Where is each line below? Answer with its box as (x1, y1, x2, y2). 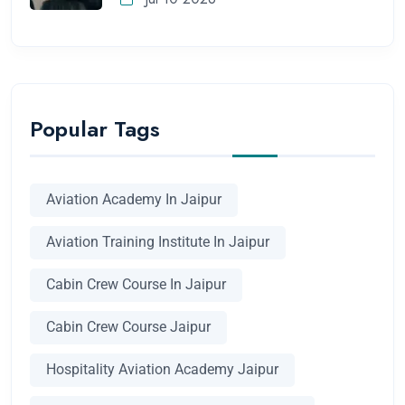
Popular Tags (30, 112, 160, 145)
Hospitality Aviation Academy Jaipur (46, 361, 278, 379)
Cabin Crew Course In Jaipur (46, 276, 226, 294)
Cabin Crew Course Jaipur (46, 318, 211, 336)
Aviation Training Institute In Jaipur (46, 233, 269, 251)
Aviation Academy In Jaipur (46, 191, 221, 209)
